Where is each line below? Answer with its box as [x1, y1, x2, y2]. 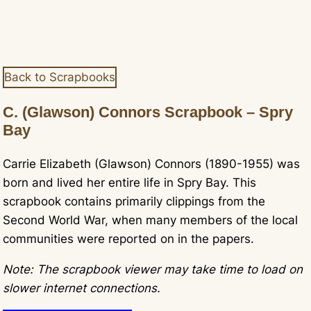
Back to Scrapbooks [4, 69, 116, 84]
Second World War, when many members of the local [3, 213, 299, 228]
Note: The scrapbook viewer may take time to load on [3, 262, 303, 277]
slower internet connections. [3, 281, 161, 296]
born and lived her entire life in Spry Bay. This [3, 176, 257, 190]
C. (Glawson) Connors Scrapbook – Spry [3, 103, 294, 121]
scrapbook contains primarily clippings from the [3, 194, 266, 209]
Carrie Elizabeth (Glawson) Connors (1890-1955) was [3, 157, 301, 171]
